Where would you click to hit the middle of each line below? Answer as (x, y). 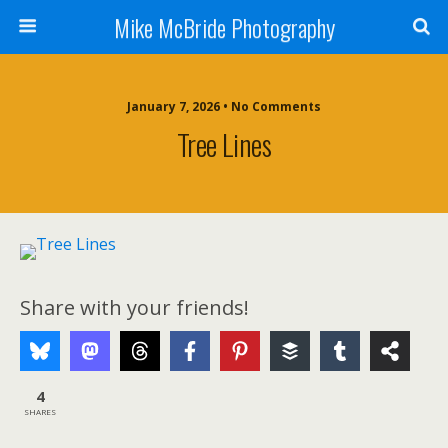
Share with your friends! (134, 307)
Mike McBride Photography (224, 27)
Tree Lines (224, 144)
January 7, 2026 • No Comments (224, 106)
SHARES (40, 411)
